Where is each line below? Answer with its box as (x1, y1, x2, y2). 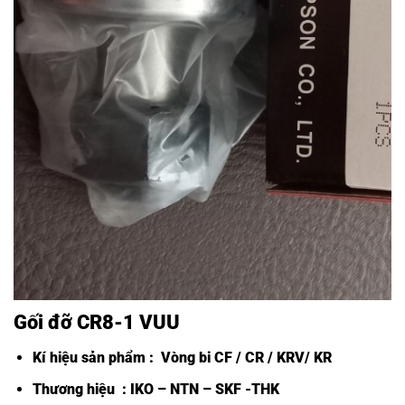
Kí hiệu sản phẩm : (32, 349, 157, 367)
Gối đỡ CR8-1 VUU (14, 310, 180, 334)
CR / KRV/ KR (244, 349, 332, 367)
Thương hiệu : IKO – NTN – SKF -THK (32, 381, 279, 399)
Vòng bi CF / (156, 349, 245, 367)
